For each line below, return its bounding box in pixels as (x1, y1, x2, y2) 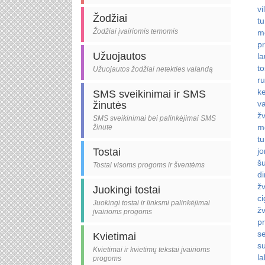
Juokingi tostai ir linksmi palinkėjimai (93, 199, 210, 207)
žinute (93, 123, 112, 131)
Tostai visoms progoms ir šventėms (93, 161, 205, 169)
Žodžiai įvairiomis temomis (93, 27, 178, 35)
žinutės (93, 99, 127, 111)
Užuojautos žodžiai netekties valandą (93, 65, 213, 73)
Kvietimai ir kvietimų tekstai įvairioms (93, 245, 210, 254)
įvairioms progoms (93, 208, 152, 216)
